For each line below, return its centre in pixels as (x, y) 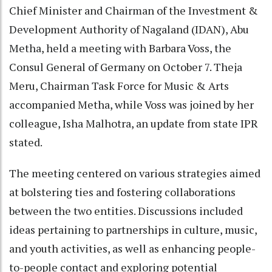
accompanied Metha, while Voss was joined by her (131, 104)
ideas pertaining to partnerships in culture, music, (133, 229)
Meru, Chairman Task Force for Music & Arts (119, 85)
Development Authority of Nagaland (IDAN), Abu (129, 29)
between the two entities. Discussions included (126, 210)
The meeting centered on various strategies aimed (135, 173)
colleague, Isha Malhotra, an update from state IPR (134, 123)
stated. (27, 142)
